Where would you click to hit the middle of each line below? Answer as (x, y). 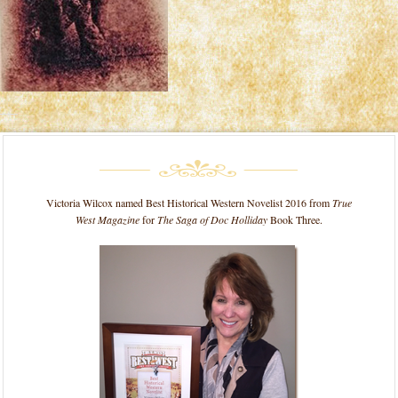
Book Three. (295, 219)
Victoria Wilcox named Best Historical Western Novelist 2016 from (189, 203)
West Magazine (107, 219)
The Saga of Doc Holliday (212, 219)
